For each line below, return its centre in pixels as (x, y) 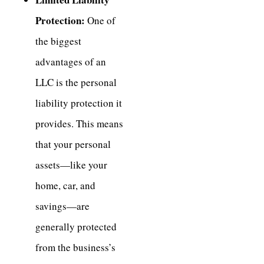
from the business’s (75, 247)
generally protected (76, 226)
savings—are (62, 206)
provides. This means (79, 123)
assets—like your (71, 164)
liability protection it (79, 103)
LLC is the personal (76, 82)
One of (100, 20)
